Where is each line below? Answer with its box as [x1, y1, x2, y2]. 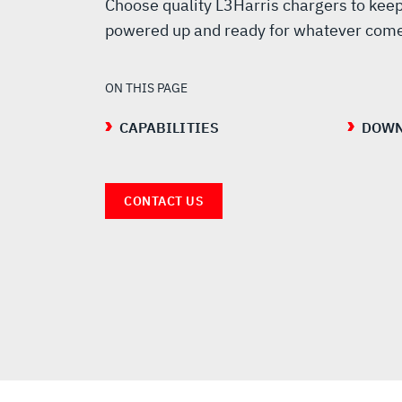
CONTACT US [124, 193, 204, 209]
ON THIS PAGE [105, 80, 188, 96]
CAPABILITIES [119, 118, 219, 136]
